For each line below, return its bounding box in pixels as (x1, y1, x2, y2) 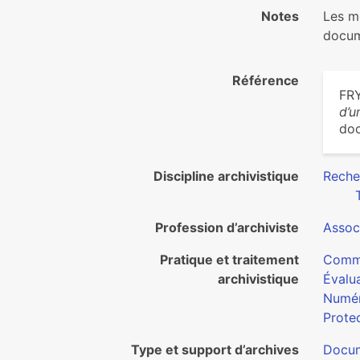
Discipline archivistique (153, 168, 299, 184)
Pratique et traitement (160, 252, 299, 268)
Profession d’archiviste (155, 219, 299, 235)
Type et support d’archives (131, 342, 299, 358)
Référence (232, 72, 299, 88)
